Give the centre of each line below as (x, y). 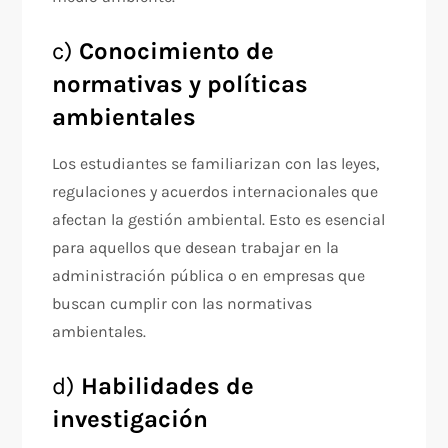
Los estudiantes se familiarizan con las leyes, (216, 163)
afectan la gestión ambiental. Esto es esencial (219, 219)
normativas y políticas (180, 84)
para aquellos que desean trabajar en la (196, 247)
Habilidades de (168, 386)
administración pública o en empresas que (209, 275)
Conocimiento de (177, 51)
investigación (130, 419)
